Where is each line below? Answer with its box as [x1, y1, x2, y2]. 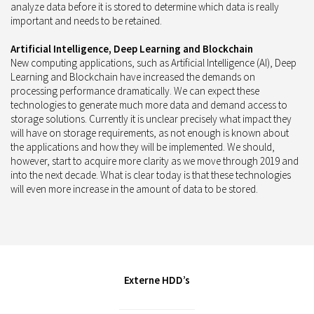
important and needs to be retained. [11, 13, 162, 27]
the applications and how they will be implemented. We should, [11, 139, 275, 153]
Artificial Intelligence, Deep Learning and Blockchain [11, 41, 253, 55]
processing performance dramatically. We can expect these [11, 83, 259, 97]
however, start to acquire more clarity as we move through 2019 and [11, 153, 299, 168]
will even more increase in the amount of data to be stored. [11, 182, 258, 196]
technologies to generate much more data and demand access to [11, 97, 287, 111]
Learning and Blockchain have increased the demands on [11, 69, 255, 83]
